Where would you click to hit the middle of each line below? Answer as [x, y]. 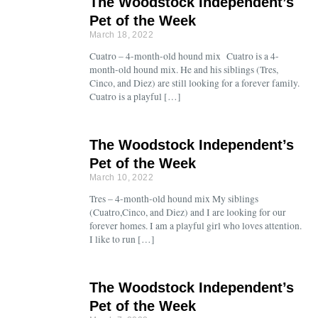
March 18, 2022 [121, 35]
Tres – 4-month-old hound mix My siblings [174, 199]
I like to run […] [122, 239]
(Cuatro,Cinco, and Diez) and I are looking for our [187, 212]
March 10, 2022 [121, 177]
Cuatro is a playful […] [135, 97]
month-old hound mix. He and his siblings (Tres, [183, 70]
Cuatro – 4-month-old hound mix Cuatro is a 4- [184, 56]
